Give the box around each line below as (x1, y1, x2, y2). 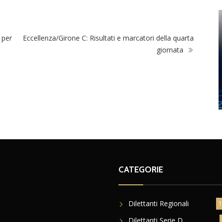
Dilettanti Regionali (128, 198, 189, 208)
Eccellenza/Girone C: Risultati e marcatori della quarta (23, 33, 194, 43)
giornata (157, 45, 185, 55)
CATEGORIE (118, 164, 163, 174)
